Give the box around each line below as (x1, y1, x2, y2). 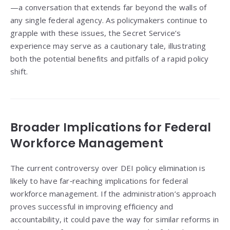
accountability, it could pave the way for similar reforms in (10, 214, 219, 225)
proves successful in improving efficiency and (10, 201, 173, 212)
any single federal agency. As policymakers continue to (10, 15, 207, 26)
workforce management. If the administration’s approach (10, 188, 216, 199)
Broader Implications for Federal (10, 119, 212, 136)
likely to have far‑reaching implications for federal (10, 176, 188, 186)
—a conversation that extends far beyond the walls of (10, 2, 207, 13)
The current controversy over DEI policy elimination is (10, 163, 205, 174)
